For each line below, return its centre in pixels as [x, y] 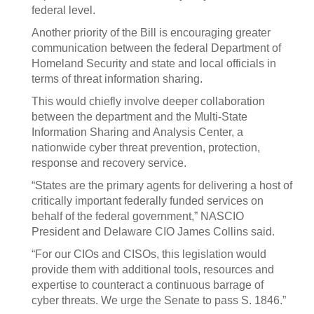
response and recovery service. [109, 163]
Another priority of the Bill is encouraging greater [151, 33]
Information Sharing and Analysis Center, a [137, 132]
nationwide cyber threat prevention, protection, [146, 148]
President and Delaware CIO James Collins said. [153, 232]
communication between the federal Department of [156, 48]
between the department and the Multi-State [139, 117]
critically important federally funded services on [148, 201]
